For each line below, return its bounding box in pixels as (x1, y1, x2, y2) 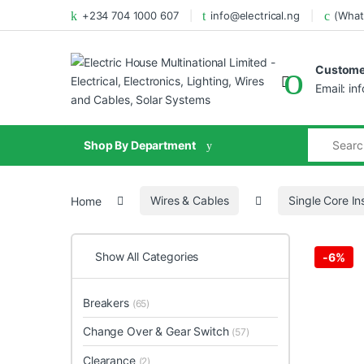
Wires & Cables (150, 193, 229, 208)
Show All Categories (95, 249, 199, 263)
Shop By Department (84, 138, 196, 153)
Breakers (83, 296, 132, 310)
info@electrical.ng (210, 8, 300, 22)
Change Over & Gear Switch (83, 324, 232, 339)
